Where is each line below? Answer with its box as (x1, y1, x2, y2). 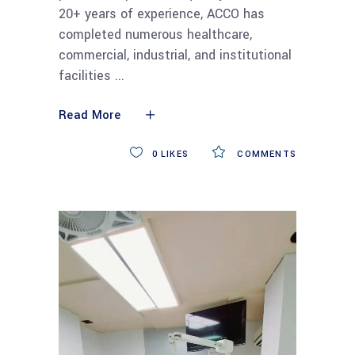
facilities (59, 67, 115, 86)
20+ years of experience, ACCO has (59, 5, 265, 24)
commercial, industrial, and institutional (59, 46, 292, 65)
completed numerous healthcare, (59, 25, 252, 44)
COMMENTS (234, 148, 296, 161)
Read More (59, 107, 120, 124)
